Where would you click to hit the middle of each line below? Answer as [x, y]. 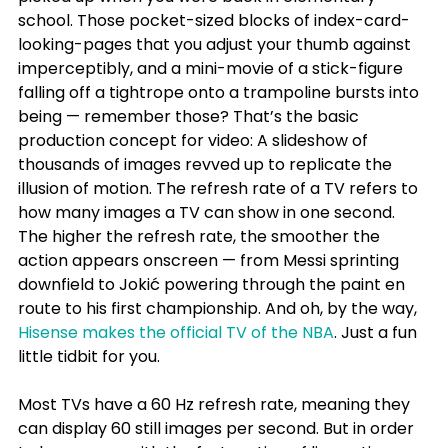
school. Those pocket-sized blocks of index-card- [214, 21]
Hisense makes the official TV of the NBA [176, 333]
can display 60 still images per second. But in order [218, 429]
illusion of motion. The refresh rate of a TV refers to [220, 189]
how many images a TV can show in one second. [208, 213]
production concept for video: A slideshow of [195, 141]
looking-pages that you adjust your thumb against [216, 45]
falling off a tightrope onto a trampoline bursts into [220, 93]
